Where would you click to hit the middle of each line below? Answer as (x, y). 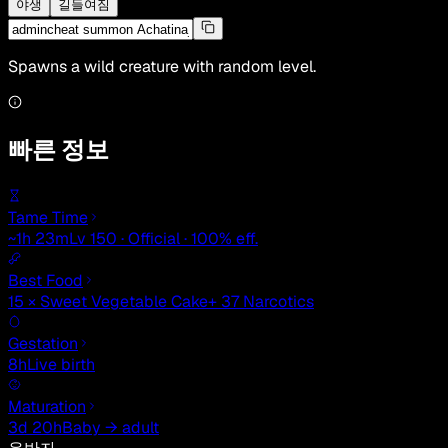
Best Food (45, 281)
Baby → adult (110, 428)
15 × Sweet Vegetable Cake (108, 302)
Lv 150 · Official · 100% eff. (163, 239)
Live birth (61, 365)
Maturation (47, 407)
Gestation (43, 344)
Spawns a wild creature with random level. (162, 67)
